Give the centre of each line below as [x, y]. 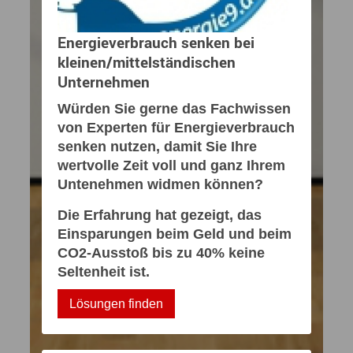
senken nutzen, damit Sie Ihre [157, 147]
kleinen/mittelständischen [147, 62]
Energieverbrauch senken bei [156, 43]
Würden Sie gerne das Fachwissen [174, 109]
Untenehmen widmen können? [160, 185]
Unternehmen [104, 82]
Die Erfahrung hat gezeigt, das [160, 216]
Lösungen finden [116, 304]
